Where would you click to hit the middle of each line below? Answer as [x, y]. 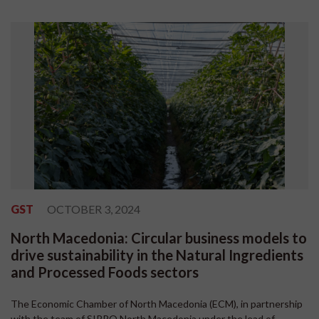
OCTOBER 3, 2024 [94, 209]
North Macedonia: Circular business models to [159, 238]
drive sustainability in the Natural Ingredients [157, 255]
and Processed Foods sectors [105, 272]
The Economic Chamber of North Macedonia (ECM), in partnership [157, 304]
